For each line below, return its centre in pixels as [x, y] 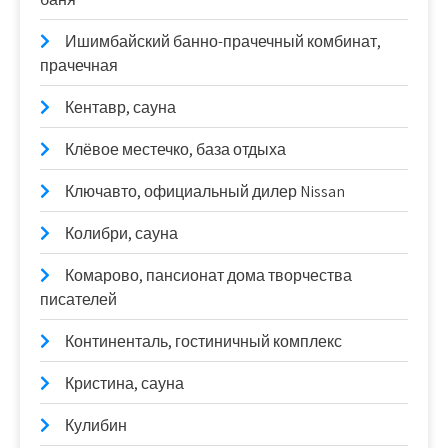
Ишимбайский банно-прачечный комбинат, [223, 41]
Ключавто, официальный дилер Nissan [205, 191]
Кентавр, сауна [120, 107]
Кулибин [96, 425]
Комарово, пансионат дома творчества [208, 275]
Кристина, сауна [124, 383]
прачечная [79, 65]
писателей [78, 299]
